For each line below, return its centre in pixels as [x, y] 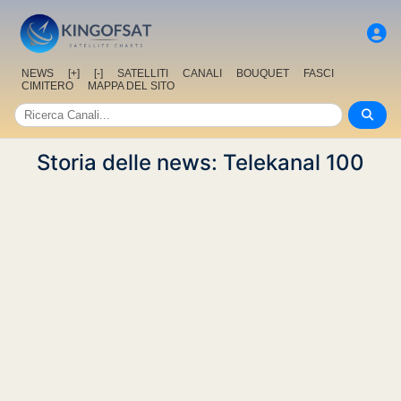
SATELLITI [143, 74]
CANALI [202, 74]
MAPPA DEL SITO [131, 86]
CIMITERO [47, 86]
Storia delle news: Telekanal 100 [200, 163]
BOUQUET [263, 74]
